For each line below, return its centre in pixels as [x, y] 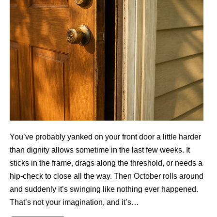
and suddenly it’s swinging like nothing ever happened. [104, 189]
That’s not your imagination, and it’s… [74, 202]
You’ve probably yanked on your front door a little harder [105, 137]
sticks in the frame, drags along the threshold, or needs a [106, 163]
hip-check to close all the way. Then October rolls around [107, 176]
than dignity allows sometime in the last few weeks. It [100, 150]
